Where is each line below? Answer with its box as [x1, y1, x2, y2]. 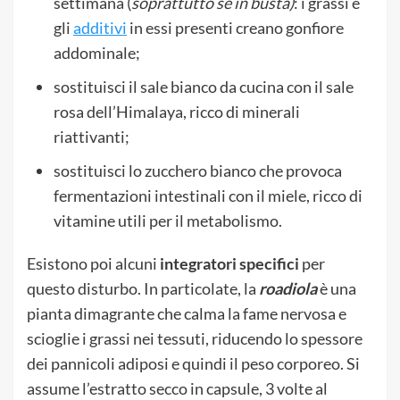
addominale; [54, 42, 140, 62]
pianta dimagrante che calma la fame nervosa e [27, 303, 346, 323]
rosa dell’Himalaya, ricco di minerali [54, 101, 300, 121]
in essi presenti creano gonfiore [127, 17, 344, 37]
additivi [73, 17, 127, 37]
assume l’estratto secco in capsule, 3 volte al [27, 378, 328, 398]
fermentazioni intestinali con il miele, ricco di [54, 185, 362, 205]
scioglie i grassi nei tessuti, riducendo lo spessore [27, 328, 362, 348]
